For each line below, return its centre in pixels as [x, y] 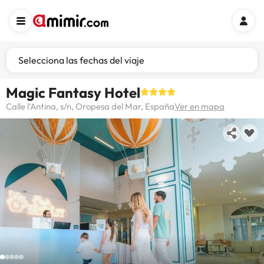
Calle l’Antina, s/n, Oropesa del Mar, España [90, 106]
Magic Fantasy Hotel [73, 93]
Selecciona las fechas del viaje [81, 60]
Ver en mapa [199, 106]
